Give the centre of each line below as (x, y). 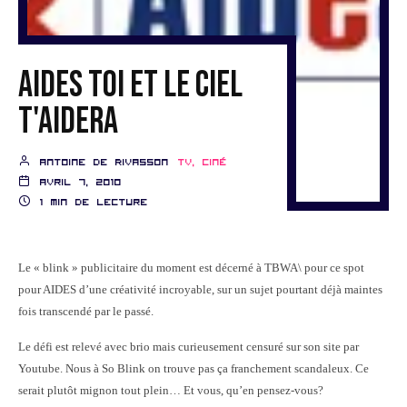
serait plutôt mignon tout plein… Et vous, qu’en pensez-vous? (171, 390)
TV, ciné (203, 162)
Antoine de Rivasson (101, 162)
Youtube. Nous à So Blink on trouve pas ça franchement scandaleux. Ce (194, 368)
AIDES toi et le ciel (130, 85)
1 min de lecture (90, 202)
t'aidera (68, 121)
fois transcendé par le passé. (86, 311)
